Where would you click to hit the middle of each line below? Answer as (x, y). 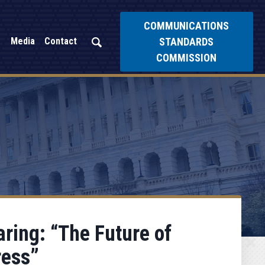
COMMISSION (187, 57)
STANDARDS (187, 41)
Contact (60, 41)
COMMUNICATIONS (187, 25)
